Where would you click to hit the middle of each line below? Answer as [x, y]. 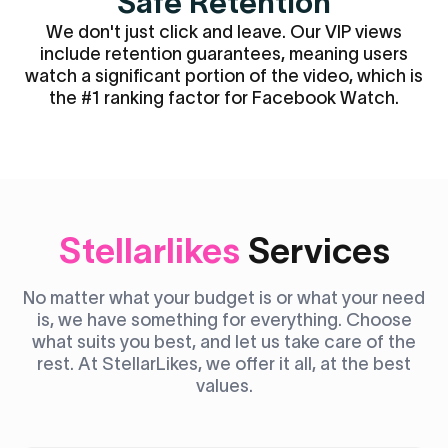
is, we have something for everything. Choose [224, 320]
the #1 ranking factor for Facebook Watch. [224, 98]
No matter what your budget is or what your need [224, 298]
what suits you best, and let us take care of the [224, 342]
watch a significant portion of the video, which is [224, 76]
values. [224, 386]
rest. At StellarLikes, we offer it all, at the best [224, 364]
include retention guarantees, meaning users [224, 54]
